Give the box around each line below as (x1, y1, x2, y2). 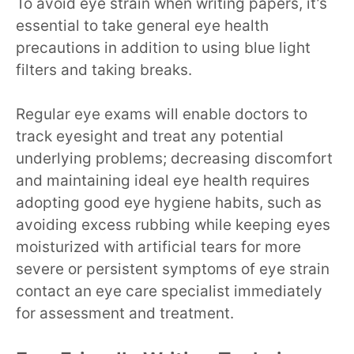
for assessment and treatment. (16, 304, 238, 323)
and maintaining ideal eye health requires (16, 171, 310, 190)
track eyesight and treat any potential (16, 127, 284, 146)
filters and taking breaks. (16, 60, 192, 79)
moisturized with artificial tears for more (16, 238, 301, 257)
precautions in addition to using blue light (16, 38, 311, 57)
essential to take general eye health (16, 16, 269, 35)
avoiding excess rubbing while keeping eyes (16, 216, 330, 235)
